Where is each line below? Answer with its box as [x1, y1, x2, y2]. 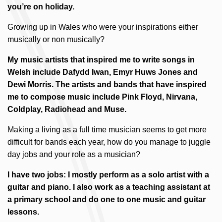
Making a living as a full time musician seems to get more [7, 125, 207, 134]
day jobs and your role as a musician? [7, 150, 140, 159]
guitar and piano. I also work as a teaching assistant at [7, 183, 210, 191]
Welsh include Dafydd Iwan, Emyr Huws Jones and [7, 68, 198, 76]
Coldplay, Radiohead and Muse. [7, 105, 126, 113]
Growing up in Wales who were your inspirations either [7, 23, 198, 31]
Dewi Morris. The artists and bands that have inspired [7, 80, 207, 89]
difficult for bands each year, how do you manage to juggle [7, 138, 211, 146]
